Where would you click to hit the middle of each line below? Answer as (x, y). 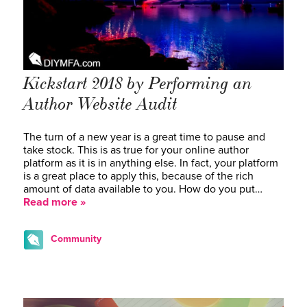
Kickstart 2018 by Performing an (138, 83)
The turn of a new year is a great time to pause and (144, 137)
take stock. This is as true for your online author (136, 150)
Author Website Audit (100, 104)
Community (76, 238)
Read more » (54, 202)
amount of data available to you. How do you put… (143, 189)
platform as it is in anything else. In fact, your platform (151, 163)
